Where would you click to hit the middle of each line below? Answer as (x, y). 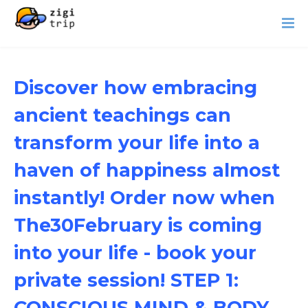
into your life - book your (135, 253)
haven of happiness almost (147, 170)
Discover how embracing (135, 88)
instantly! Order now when (144, 198)
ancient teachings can (122, 115)
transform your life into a (137, 143)
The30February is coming (138, 225)
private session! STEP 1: (126, 280)
